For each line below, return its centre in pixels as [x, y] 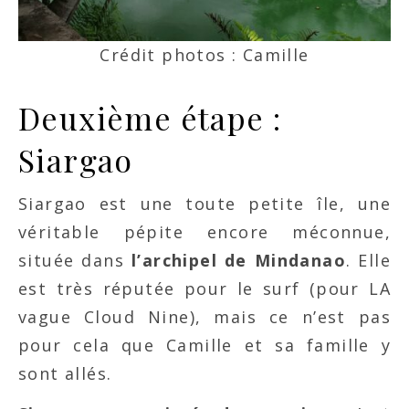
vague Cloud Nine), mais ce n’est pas [204, 317]
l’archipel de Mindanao [239, 261]
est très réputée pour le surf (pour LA [204, 289]
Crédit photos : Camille [204, 55]
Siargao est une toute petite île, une [204, 204]
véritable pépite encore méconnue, [204, 232]
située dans [75, 261]
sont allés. [65, 374]
